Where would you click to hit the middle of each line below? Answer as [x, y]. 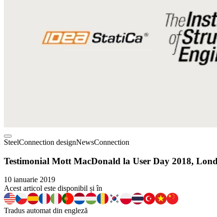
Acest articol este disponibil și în [53, 188]
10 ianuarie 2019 [30, 180]
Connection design [47, 142]
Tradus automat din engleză [46, 211]
